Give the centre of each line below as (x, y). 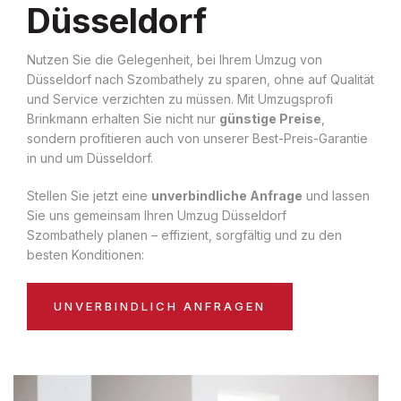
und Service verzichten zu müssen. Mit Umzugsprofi (180, 98)
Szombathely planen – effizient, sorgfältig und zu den (184, 235)
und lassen (336, 195)
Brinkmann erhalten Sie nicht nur (123, 118)
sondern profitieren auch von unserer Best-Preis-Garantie (197, 138)
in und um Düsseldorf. (90, 158)
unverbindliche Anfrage (227, 195)
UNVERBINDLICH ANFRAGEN (160, 306)
